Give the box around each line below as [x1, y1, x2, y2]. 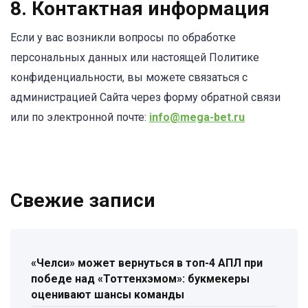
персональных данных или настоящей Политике [10, 51, 259, 65]
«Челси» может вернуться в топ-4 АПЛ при [31, 256, 263, 269]
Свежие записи [10, 189, 155, 212]
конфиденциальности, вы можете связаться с [10, 71, 247, 85]
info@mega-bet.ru [149, 111, 245, 124]
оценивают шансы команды [31, 287, 184, 301]
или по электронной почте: [10, 111, 149, 124]
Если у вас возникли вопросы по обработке [10, 31, 236, 45]
